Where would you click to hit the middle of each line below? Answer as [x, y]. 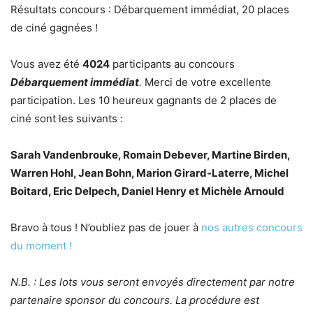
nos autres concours [252, 227]
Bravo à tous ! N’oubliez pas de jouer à [106, 227]
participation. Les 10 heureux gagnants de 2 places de [144, 100]
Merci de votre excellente [206, 82]
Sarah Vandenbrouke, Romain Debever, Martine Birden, [150, 155]
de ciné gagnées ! [54, 28]
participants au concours [172, 64]
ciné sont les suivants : [67, 118]
